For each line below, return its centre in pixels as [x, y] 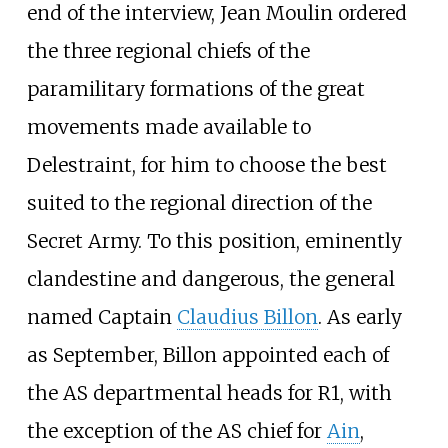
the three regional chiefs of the [168, 51]
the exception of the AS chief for [176, 431]
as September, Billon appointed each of [207, 355]
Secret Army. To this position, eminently [214, 241]
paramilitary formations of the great [195, 89]
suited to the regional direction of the [199, 203]
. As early [359, 317]
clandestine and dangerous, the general [210, 279]
